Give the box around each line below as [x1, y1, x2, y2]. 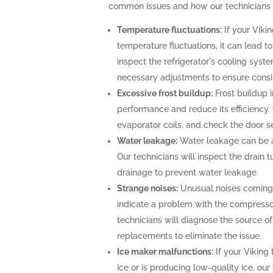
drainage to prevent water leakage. [116, 168, 258, 178]
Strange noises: [116, 183, 178, 194]
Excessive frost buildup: [116, 88, 213, 99]
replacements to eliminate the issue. [116, 231, 261, 241]
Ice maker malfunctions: [116, 247, 213, 257]
